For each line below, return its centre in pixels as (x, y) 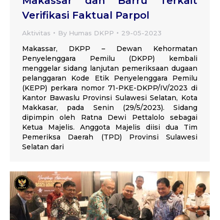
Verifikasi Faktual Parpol (86, 15)
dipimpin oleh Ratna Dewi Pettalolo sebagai (110, 117)
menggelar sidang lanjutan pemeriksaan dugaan (110, 68)
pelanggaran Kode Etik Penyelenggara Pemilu (110, 78)
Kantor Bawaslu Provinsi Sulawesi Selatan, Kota (110, 97)
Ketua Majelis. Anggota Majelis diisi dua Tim (110, 127)
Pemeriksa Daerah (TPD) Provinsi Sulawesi (110, 137)
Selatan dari (43, 147)
